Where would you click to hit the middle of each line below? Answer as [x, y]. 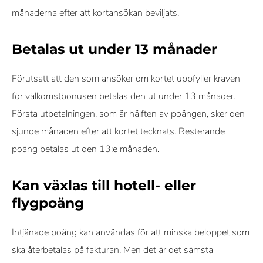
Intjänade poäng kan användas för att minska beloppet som [131, 232]
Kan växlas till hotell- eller [104, 185]
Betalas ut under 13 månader [114, 49]
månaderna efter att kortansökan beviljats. [95, 13]
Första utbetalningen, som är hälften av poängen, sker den [128, 114]
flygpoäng [48, 203]
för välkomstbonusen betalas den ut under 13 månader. [124, 96]
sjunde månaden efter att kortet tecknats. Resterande [118, 131]
